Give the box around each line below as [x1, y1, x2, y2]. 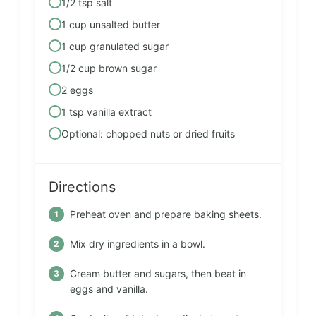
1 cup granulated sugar [61, 39, 169, 52]
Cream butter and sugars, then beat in [70, 267, 246, 279]
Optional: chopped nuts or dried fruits [61, 127, 235, 140]
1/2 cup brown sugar [61, 61, 157, 74]
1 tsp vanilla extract [61, 105, 152, 118]
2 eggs [61, 83, 93, 96]
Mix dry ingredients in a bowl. [70, 237, 205, 250]
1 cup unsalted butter [61, 18, 160, 30]
